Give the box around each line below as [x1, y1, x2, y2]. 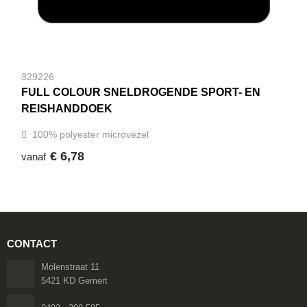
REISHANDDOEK [21, 102, 112, 114]
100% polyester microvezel [32, 128, 149, 140]
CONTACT [6, 237, 57, 249]
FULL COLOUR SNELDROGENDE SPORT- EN [21, 86, 260, 98]
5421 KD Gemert [40, 275, 108, 286]
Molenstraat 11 [40, 261, 99, 272]
